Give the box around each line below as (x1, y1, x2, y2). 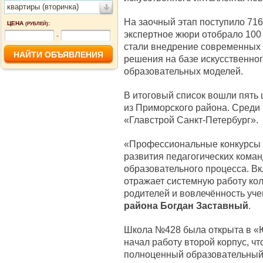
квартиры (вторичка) (7, 2, 79, 11)
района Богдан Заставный (124, 200, 248, 211)
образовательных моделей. (124, 66, 243, 76)
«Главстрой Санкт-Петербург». (124, 114, 258, 125)
